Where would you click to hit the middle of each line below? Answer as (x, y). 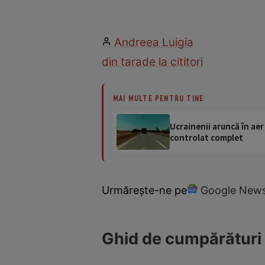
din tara (122, 62)
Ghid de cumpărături (182, 238)
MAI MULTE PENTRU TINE (159, 98)
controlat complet (206, 138)
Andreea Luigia (154, 43)
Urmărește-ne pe (144, 190)
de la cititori (172, 62)
